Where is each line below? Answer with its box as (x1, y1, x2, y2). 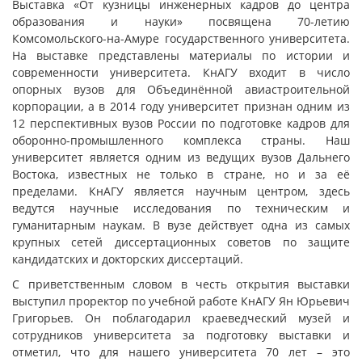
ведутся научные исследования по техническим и (12, 200, 350, 216)
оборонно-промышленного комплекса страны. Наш (12, 133, 350, 148)
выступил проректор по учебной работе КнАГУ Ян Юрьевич (12, 293, 350, 309)
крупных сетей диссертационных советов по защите (12, 234, 350, 250)
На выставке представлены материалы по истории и (12, 48, 350, 63)
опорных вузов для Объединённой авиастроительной (12, 82, 350, 97)
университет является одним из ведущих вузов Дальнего (12, 149, 350, 165)
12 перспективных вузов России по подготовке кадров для (12, 116, 350, 131)
